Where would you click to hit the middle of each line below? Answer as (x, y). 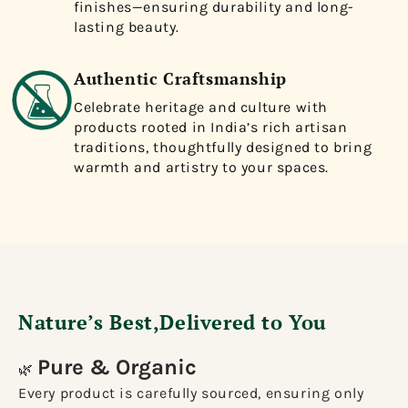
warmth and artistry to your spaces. (202, 168)
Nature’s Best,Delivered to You (173, 321)
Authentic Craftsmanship (180, 79)
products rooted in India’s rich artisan (211, 127)
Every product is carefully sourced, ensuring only (191, 393)
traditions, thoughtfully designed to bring (223, 148)
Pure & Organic (117, 367)
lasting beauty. (127, 27)
